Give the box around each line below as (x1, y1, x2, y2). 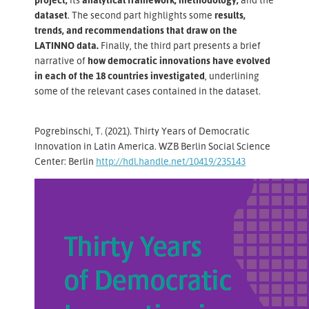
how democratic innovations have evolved (88, 54, 270, 66)
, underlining (205, 69, 259, 81)
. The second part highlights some (68, 8, 215, 21)
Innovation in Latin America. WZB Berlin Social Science (34, 139, 270, 152)
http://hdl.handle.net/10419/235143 (96, 154, 246, 167)
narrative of (34, 54, 88, 66)
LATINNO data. (34, 39, 99, 51)
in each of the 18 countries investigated (34, 69, 205, 81)
